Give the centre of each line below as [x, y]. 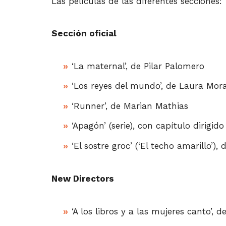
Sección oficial [84, 33]
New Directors [83, 178]
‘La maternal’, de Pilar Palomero [138, 66]
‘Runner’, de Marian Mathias [130, 106]
